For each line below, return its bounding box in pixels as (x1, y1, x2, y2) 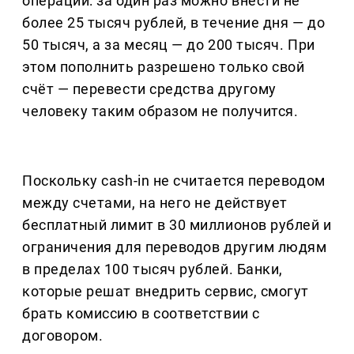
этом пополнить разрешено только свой (22, 58, 305, 75)
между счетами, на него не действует (22, 194, 288, 211)
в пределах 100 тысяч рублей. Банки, (22, 260, 283, 277)
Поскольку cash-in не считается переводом (22, 171, 326, 189)
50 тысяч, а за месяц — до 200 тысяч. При (22, 36, 315, 53)
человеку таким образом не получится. (22, 102, 299, 119)
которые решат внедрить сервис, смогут (22, 282, 309, 299)
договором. (22, 326, 104, 344)
